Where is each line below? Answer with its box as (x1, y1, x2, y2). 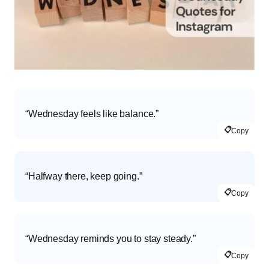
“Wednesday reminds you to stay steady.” (25, 234, 196, 244)
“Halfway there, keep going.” (25, 171, 142, 182)
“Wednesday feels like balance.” (25, 109, 159, 119)
